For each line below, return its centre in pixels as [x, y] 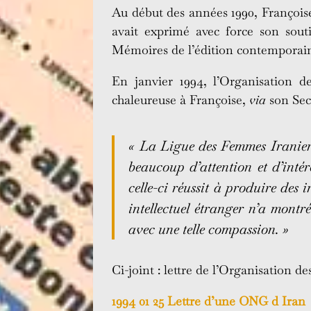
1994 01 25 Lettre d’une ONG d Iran [209, 301]
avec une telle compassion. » [209, 229]
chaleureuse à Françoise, [181, 100]
